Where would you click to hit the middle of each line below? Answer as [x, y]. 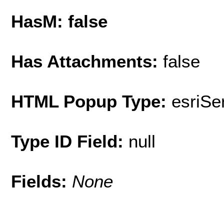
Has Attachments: [87, 61]
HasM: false [59, 21]
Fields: [41, 181]
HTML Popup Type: [91, 101]
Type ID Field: [70, 141]
